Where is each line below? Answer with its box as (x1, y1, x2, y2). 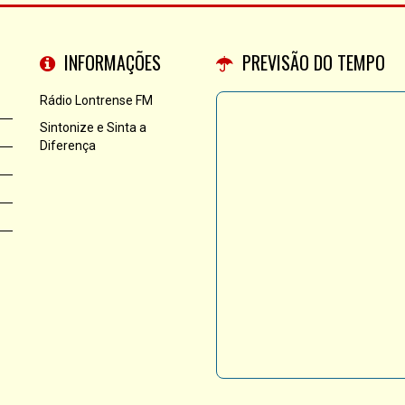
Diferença (40, 137, 96, 153)
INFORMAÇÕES (64, 48, 161, 76)
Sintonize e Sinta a (40, 119, 146, 135)
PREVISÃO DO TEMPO (242, 48, 385, 76)
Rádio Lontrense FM (40, 92, 153, 108)
